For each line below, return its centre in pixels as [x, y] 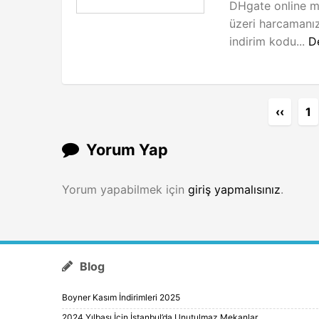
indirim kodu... [269, 41]
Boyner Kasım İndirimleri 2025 [121, 297]
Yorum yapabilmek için [125, 189]
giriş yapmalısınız [234, 189]
